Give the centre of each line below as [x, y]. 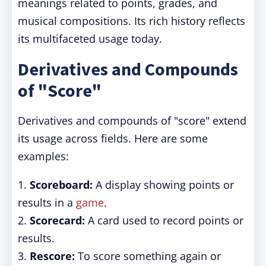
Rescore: [52, 256]
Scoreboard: [61, 185]
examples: [43, 156]
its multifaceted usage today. [90, 39]
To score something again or [148, 256]
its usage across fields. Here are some [113, 138]
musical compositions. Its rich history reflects [132, 21]
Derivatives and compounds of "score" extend [132, 121]
